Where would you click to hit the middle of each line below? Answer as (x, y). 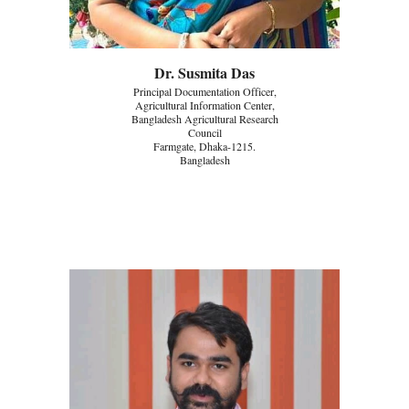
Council (204, 132)
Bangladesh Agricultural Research (204, 118)
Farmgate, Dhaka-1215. (204, 146)
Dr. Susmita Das (204, 72)
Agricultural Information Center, (204, 105)
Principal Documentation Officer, (204, 91)
